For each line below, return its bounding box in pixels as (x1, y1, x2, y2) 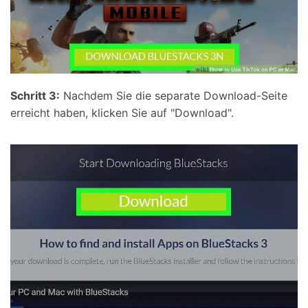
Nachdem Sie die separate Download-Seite (60, 88, 287, 102)
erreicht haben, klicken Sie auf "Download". (10, 105, 234, 120)
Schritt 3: (10, 88, 60, 102)
